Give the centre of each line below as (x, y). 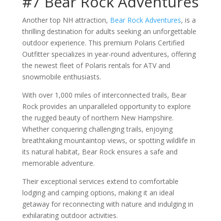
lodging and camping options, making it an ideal (98, 193)
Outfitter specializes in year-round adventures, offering (109, 54)
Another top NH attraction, (66, 20)
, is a (188, 20)
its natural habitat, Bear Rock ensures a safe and (100, 152)
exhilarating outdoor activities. (70, 215)
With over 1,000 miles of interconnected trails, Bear (104, 95)
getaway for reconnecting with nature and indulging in (108, 204)
